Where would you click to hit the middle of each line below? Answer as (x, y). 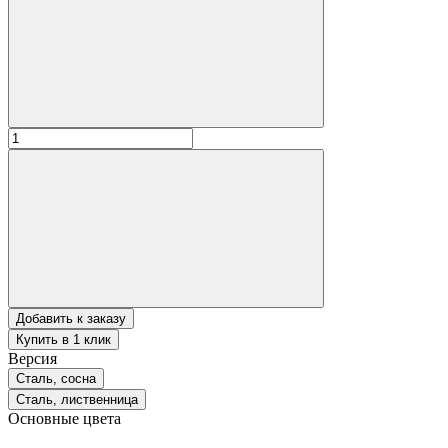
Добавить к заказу (71, 318)
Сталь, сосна (56, 378)
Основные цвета (64, 418)
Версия (32, 358)
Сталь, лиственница (77, 399)
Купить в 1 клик (63, 339)
